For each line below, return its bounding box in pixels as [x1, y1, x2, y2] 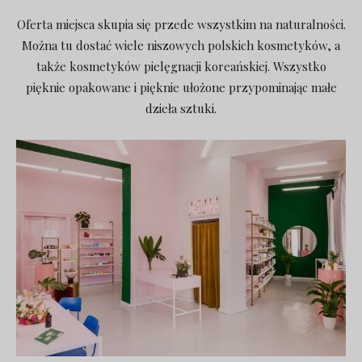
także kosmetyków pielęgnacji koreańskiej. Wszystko [36, 58, 326, 75]
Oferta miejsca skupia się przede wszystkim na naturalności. [16, 16, 346, 33]
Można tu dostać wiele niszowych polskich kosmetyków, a [22, 37, 340, 54]
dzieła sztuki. [145, 100, 217, 117]
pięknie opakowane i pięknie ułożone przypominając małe [25, 79, 337, 96]
